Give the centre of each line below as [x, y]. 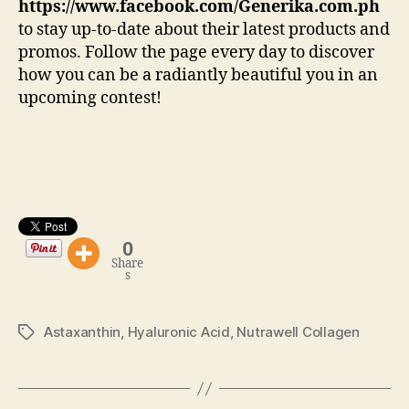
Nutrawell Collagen [298, 332]
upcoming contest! [90, 99]
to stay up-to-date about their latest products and [204, 30]
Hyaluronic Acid [178, 332]
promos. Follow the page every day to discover [196, 53]
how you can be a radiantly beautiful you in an [198, 76]
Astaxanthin [83, 332]
